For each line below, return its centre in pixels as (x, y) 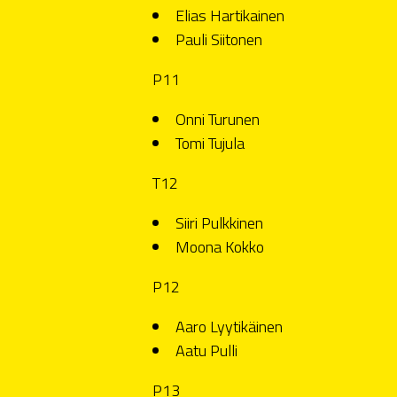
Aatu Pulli (206, 350)
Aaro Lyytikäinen (229, 326)
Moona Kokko (220, 246)
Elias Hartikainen (230, 15)
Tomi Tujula (210, 143)
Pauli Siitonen (219, 39)
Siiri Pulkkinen (219, 222)
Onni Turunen (218, 119)
